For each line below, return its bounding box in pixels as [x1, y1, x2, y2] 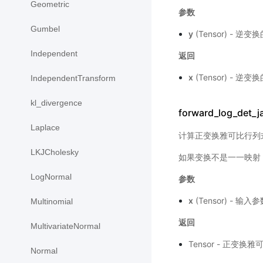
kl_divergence [31, 98, 82, 108]
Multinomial [31, 197, 73, 207]
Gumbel [31, 24, 60, 34]
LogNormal [31, 172, 72, 182]
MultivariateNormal [31, 221, 100, 231]
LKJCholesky [31, 147, 79, 157]
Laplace [31, 123, 60, 133]
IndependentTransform [31, 73, 116, 83]
